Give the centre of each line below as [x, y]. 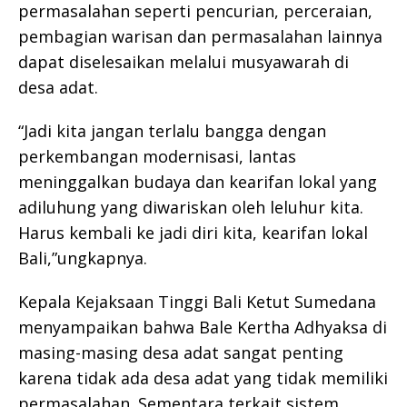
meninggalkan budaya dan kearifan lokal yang [198, 181]
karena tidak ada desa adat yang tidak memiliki [203, 377]
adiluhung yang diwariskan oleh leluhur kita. [191, 207]
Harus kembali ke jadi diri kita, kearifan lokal [193, 232]
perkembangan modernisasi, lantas [157, 156]
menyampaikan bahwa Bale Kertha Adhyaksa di [203, 327]
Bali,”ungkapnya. [83, 258]
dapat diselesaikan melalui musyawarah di [184, 61]
